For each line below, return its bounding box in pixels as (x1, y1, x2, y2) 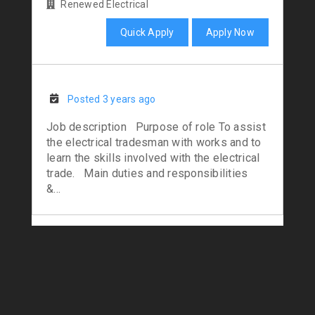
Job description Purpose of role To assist (46, 120, 266, 134)
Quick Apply (120, 27, 174, 39)
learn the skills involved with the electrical (46, 151, 260, 165)
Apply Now (205, 27, 255, 39)
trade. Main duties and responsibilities (46, 167, 260, 181)
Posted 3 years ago (67, 94, 156, 105)
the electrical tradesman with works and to (46, 136, 262, 150)
